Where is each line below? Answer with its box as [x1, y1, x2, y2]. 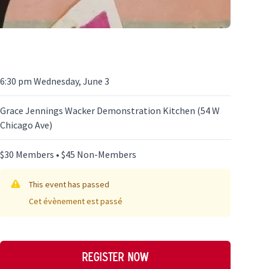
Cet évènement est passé [29, 196, 122, 207]
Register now [82, 250, 149, 264]
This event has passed [29, 179, 109, 190]
